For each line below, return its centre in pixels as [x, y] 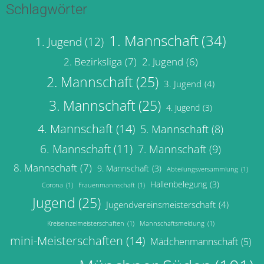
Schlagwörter [47, 10]
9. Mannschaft [123, 169]
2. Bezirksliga [93, 62]
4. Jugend [183, 108]
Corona [52, 185]
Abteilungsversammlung [202, 169]
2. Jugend [162, 62]
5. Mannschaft [174, 129]
